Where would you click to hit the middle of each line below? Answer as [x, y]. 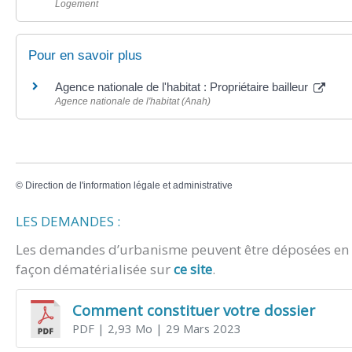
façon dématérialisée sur [95, 269]
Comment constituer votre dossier [193, 310]
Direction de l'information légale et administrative [129, 186]
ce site [193, 269]
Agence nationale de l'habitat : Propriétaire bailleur [183, 87]
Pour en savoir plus [85, 56]
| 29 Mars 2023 [196, 329]
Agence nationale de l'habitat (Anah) [133, 102]
